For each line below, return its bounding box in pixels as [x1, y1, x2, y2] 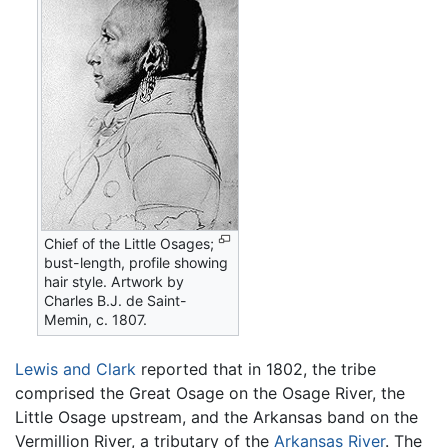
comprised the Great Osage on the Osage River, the [15, 382, 405, 403]
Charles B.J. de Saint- [44, 291, 188, 309]
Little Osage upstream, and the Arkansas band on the [15, 406, 418, 427]
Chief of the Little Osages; [44, 234, 215, 252]
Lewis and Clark [15, 358, 136, 379]
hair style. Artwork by [44, 272, 185, 290]
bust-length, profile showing [44, 253, 229, 271]
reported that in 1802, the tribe [136, 358, 376, 379]
